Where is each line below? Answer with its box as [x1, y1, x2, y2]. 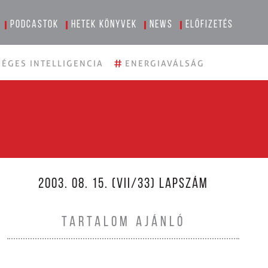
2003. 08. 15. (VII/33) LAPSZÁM [38, 177, 208, 191]
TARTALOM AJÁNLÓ [61, 215, 185, 230]
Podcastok [10, 19, 59, 31]
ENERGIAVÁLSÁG [125, 59, 205, 68]
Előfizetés [185, 19, 234, 31]
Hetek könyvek [71, 19, 138, 31]
